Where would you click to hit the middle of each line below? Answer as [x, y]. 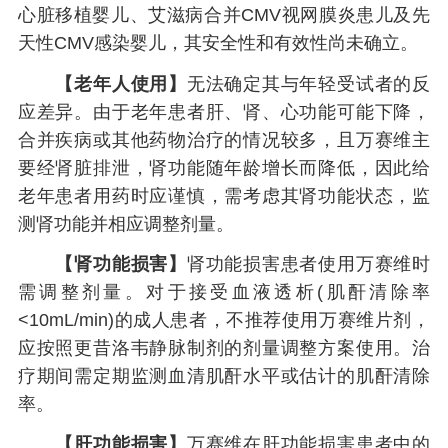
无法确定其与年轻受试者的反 [308, 83]
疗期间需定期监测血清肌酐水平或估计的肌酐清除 [224, 375]
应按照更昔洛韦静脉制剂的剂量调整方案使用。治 [224, 347]
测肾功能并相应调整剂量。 [125, 223]
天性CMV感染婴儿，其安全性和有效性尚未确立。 [217, 43]
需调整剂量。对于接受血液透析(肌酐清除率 [224, 291]
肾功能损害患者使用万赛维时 [308, 263]
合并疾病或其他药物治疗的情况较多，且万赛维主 [224, 139]
